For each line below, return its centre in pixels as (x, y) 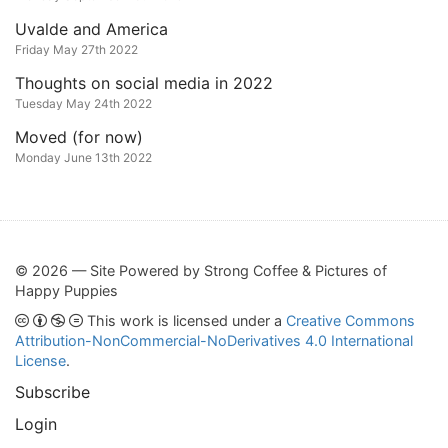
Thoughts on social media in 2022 (144, 83)
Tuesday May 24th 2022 (83, 103)
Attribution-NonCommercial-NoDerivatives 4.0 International (214, 340)
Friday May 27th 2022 (76, 49)
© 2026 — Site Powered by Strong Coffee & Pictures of (201, 270)
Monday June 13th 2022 (83, 157)
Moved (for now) (79, 137)
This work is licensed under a (184, 320)
